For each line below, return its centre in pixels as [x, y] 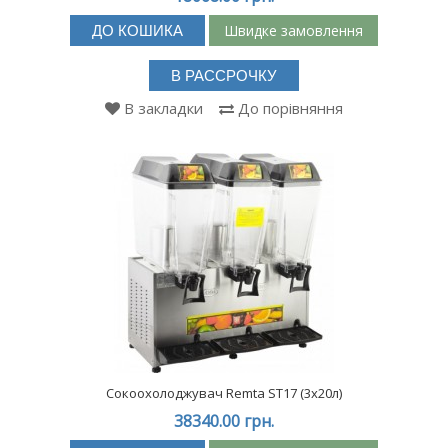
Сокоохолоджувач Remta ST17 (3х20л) [224, 393]
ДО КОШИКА [137, 30]
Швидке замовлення [293, 30]
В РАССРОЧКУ [224, 75]
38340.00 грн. [224, 421]
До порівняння [290, 108]
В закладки [163, 108]
